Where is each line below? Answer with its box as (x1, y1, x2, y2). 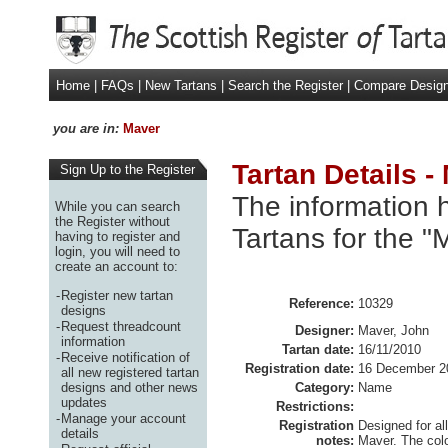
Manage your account (61, 410, 186, 426)
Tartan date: (282, 342, 354, 357)
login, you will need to (55, 243, 180, 259)
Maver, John (358, 323, 429, 338)
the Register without (55, 213, 170, 229)
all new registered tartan (61, 364, 199, 380)
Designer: (295, 323, 354, 338)
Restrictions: (276, 399, 354, 414)
